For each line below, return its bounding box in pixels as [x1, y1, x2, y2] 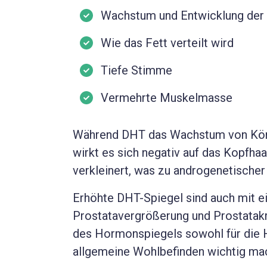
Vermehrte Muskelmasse [101, 91, 232, 105]
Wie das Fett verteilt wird [101, 36, 234, 51]
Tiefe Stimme [101, 63, 172, 78]
